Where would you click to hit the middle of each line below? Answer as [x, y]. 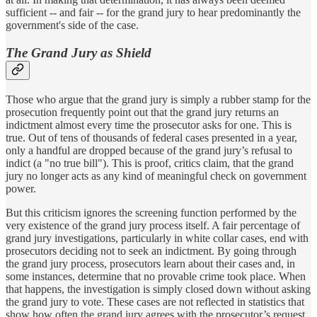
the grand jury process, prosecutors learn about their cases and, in [150, 263]
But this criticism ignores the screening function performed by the [151, 212]
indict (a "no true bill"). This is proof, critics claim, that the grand [150, 163]
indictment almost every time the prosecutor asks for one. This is [149, 125]
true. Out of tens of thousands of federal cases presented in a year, [151, 137]
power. [21, 188]
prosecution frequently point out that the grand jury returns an [142, 112]
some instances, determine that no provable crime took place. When [156, 276]
